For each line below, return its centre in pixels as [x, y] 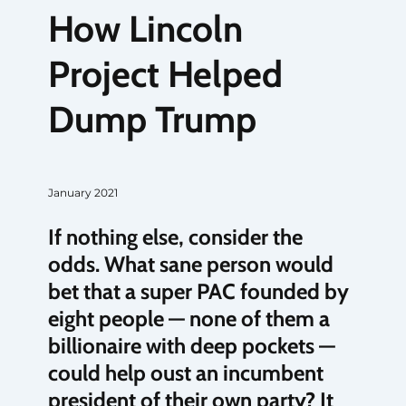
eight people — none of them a [188, 318]
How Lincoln [145, 28]
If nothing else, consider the [175, 237]
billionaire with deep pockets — [191, 345]
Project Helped [165, 73]
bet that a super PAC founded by [198, 291]
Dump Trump [152, 119]
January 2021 [82, 192]
